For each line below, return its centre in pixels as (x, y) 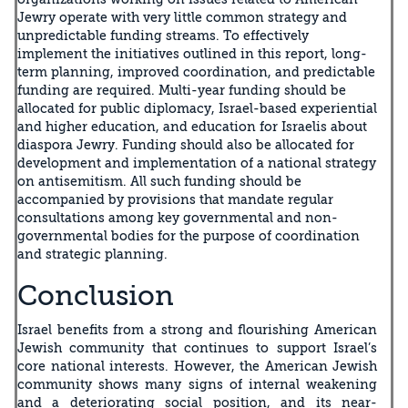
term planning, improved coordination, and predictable (196, 71)
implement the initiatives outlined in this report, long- (192, 53)
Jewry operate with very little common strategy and (182, 17)
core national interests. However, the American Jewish (197, 366)
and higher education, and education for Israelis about (192, 126)
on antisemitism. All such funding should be (159, 181)
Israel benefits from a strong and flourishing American (197, 329)
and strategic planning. (92, 254)
